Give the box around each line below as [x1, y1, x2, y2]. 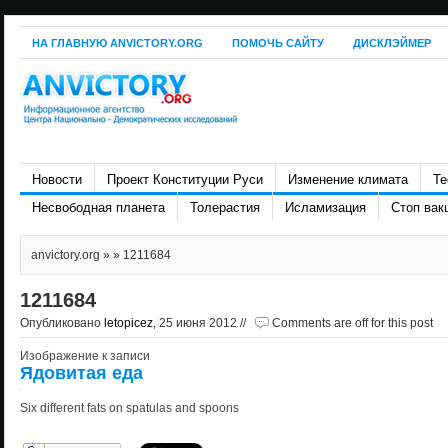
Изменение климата [288, 172, 408, 187]
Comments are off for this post [272, 316, 433, 330]
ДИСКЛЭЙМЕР [353, 37, 431, 49]
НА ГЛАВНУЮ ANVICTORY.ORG [32, 37, 203, 49]
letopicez [104, 316, 153, 330]
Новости [32, 172, 82, 187]
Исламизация [285, 200, 366, 215]
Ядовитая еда [20, 363, 143, 383]
